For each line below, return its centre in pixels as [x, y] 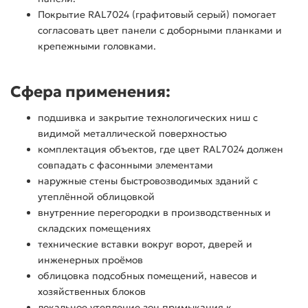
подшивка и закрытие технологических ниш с [148, 118]
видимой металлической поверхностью [132, 134]
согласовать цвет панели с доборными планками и [160, 31]
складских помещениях [94, 229]
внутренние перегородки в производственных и [154, 213]
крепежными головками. [97, 46]
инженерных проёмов [90, 260]
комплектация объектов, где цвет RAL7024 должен [161, 150]
